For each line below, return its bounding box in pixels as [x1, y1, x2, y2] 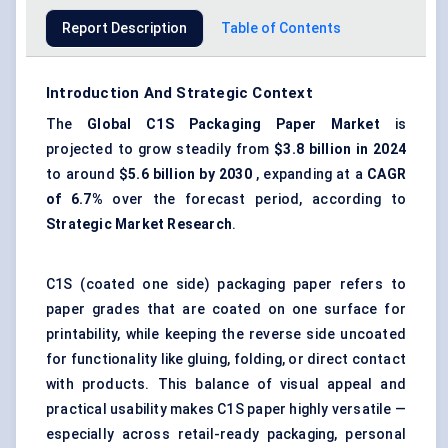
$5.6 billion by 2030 [118, 166, 252, 183]
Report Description [62, 20, 187, 37]
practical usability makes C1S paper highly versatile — [46, 401, 406, 418]
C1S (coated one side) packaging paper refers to [46, 276, 406, 293]
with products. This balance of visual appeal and [46, 376, 406, 393]
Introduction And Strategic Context [46, 84, 313, 103]
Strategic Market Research [46, 216, 232, 233]
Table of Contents [221, 20, 341, 37]
